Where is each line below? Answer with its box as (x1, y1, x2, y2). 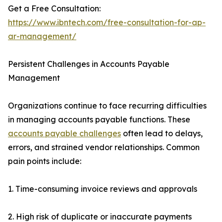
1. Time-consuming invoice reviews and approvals (8, 184, 197, 194)
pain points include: (8, 156, 81, 166)
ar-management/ (8, 31, 76, 42)
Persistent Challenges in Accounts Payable (8, 59, 169, 69)
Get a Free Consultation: (8, 3, 101, 14)
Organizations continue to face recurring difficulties (8, 101, 207, 111)
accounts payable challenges (8, 128, 121, 139)
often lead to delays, (121, 128, 203, 139)
